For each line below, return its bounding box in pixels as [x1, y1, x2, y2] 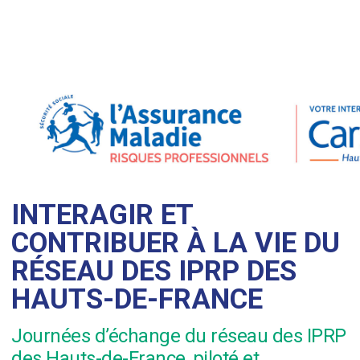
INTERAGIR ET [11, 198, 193, 232]
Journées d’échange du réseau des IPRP [11, 325, 346, 348]
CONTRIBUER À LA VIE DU [11, 227, 340, 260]
